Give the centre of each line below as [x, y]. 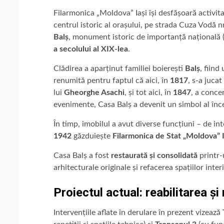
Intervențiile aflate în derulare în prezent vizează [138, 212]
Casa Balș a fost [82, 155]
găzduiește [92, 136]
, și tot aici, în [149, 92]
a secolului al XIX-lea [91, 49]
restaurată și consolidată [155, 155]
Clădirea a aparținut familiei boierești [119, 68]
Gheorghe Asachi [94, 92]
